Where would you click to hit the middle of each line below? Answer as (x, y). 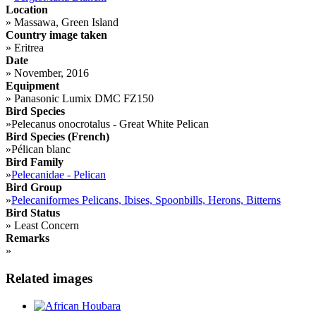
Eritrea (28, 48)
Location (27, 10)
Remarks (28, 238)
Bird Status (33, 213)
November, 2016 (50, 73)
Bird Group (34, 188)
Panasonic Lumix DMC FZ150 (83, 99)
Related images (49, 278)
